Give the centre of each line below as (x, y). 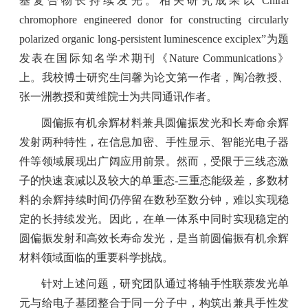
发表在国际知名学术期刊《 (94, 58)
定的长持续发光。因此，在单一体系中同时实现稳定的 (154, 219)
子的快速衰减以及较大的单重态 (97, 180)
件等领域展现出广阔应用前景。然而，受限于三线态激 (154, 161)
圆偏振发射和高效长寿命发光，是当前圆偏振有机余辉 (154, 238)
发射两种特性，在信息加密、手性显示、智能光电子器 (154, 142)
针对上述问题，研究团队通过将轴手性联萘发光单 (165, 283)
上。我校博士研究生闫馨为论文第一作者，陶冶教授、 (154, 77)
